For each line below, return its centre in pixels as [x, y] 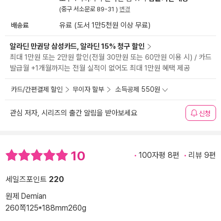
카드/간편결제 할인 [37, 90]
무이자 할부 [88, 90]
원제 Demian [26, 196]
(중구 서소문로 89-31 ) [89, 9]
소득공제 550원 [138, 90]
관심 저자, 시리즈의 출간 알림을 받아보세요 [74, 113]
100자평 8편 [159, 155]
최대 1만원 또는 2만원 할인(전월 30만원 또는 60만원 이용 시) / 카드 [111, 57]
